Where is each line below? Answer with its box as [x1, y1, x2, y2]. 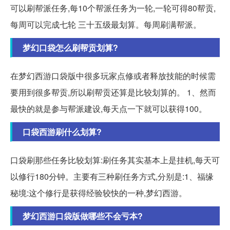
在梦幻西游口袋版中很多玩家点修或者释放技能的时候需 [10, 70, 216, 82]
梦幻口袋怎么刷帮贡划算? [23, 42, 118, 54]
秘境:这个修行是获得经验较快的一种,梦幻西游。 [10, 187, 187, 199]
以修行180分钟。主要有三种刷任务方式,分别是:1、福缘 [10, 170, 214, 183]
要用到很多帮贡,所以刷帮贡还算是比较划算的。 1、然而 [10, 86, 216, 99]
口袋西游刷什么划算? [23, 126, 102, 138]
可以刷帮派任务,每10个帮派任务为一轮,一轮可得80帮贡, [10, 2, 216, 14]
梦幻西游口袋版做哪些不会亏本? [23, 210, 143, 222]
